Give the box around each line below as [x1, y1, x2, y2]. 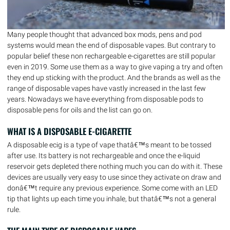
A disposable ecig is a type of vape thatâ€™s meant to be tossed [7, 141, 212, 149]
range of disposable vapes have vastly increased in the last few [7, 84, 206, 92]
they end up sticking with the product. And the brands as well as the [7, 73, 220, 82]
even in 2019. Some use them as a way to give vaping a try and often [7, 63, 223, 71]
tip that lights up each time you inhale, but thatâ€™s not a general [7, 195, 216, 203]
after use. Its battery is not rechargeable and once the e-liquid [7, 151, 200, 160]
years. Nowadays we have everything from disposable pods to [7, 95, 203, 103]
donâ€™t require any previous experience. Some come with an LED [7, 184, 218, 192]
